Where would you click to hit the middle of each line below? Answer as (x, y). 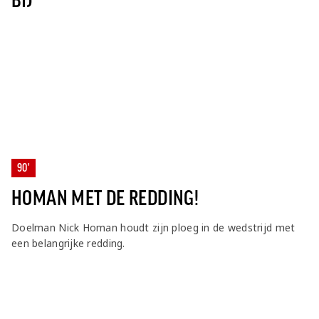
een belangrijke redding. (68, 243)
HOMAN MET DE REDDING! (105, 198)
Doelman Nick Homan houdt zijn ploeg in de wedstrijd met (153, 228)
